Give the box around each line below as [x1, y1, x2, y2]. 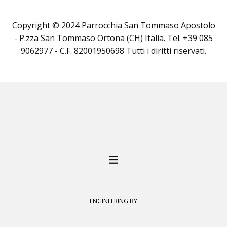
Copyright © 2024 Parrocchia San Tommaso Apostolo [12, 20, 215, 31]
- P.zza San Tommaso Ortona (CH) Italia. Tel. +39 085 [14, 32, 213, 44]
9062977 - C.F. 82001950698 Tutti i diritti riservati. [21, 45, 206, 56]
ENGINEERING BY [90, 197, 137, 205]
